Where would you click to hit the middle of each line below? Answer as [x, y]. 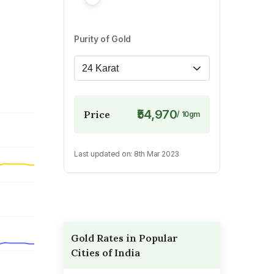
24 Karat [100, 68]
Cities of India [106, 253]
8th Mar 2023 [157, 154]
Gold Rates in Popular [124, 238]
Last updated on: [103, 154]
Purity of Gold [103, 39]
